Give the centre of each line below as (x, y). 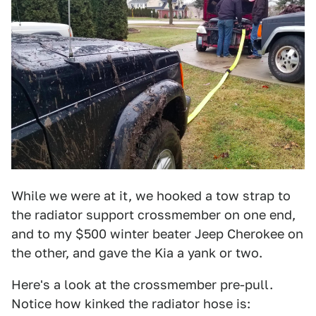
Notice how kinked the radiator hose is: (131, 303)
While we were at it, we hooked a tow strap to (151, 195)
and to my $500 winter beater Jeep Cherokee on (157, 233)
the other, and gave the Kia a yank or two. (137, 253)
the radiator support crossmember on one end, (153, 214)
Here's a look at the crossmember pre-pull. (142, 284)
